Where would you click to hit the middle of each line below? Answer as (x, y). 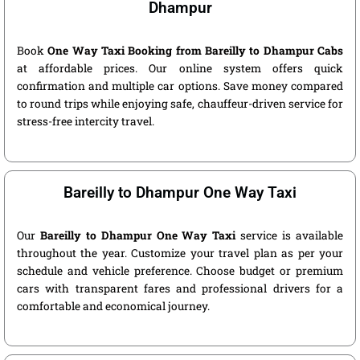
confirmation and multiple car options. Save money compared (180, 86)
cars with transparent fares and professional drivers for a (180, 288)
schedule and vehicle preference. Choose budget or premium (180, 270)
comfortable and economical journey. (113, 306)
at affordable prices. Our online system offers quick (180, 68)
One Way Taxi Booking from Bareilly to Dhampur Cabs (196, 50)
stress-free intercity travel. (86, 121)
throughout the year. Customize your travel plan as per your (180, 253)
